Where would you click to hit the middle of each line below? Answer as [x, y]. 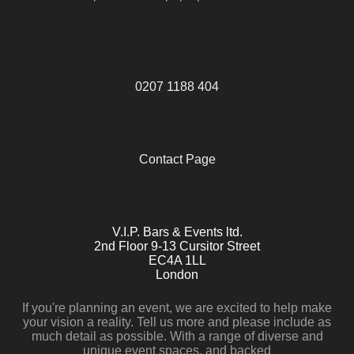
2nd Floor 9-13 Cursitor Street [177, 246]
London [177, 275]
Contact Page [177, 159]
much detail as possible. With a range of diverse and [177, 336]
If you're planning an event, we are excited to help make [177, 308]
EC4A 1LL [177, 260]
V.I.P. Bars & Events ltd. [177, 232]
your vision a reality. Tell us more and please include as [177, 322]
